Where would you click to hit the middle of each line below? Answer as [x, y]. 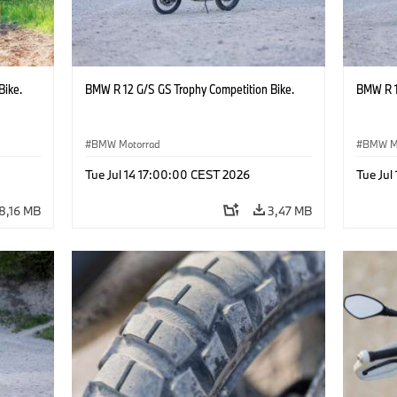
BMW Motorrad [125, 144]
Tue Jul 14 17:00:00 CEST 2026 [167, 174]
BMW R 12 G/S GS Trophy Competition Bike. [189, 89]
